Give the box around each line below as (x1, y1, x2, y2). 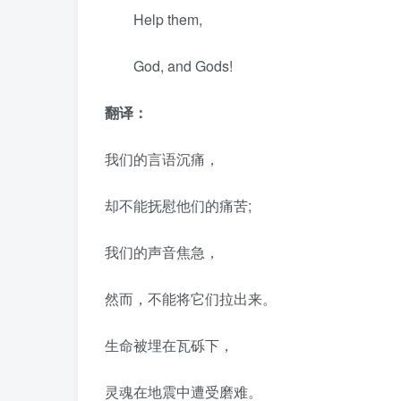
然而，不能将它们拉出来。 (105, 288, 277, 309)
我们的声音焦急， (105, 242, 219, 262)
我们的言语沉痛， (105, 149, 219, 169)
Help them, (105, 9, 202, 30)
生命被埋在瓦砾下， (105, 335, 234, 355)
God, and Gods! (105, 55, 233, 76)
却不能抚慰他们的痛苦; (105, 195, 252, 216)
